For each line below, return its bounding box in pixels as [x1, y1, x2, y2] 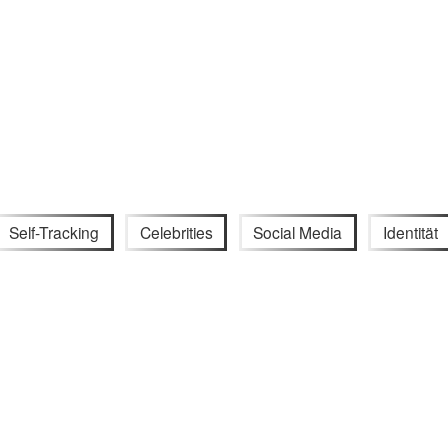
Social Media [253, 220, 343, 243]
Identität [383, 220, 439, 243]
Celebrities [139, 220, 213, 243]
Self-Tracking [8, 220, 99, 243]
